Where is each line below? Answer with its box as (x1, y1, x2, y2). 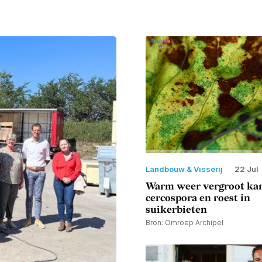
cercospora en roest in (146, 192, 250, 204)
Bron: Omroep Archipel (146, 218, 223, 227)
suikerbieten (146, 204, 207, 216)
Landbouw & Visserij (146, 164, 223, 174)
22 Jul (235, 164, 258, 174)
